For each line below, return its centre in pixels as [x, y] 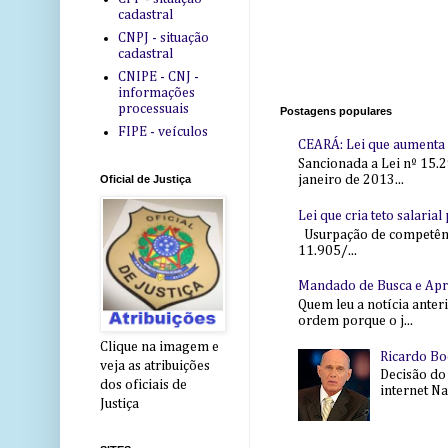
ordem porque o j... [355, 321]
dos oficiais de [143, 385]
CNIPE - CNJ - [158, 76]
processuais [153, 108]
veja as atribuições [155, 366]
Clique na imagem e [159, 347]
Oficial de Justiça [145, 179]
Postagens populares [336, 110]
